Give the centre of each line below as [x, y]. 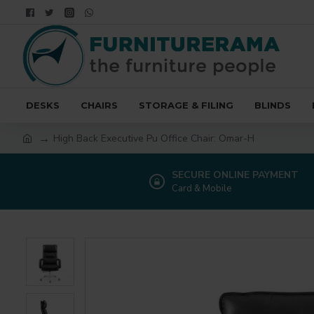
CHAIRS [99, 105]
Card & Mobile [202, 189]
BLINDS [273, 105]
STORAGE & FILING [186, 105]
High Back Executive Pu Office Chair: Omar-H [154, 138]
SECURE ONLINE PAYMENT [235, 175]
